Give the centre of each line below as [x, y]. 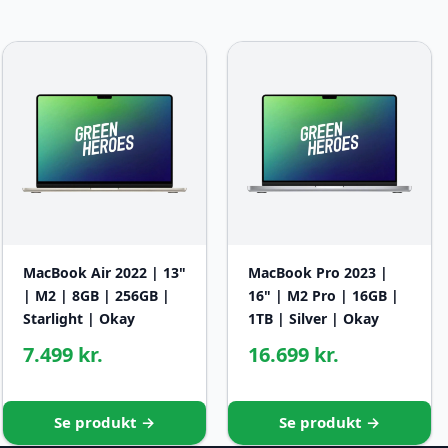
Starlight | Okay [79, 319]
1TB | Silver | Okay [313, 319]
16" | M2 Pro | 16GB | [323, 296]
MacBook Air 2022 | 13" [104, 273]
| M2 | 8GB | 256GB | [96, 296]
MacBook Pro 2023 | [318, 273]
